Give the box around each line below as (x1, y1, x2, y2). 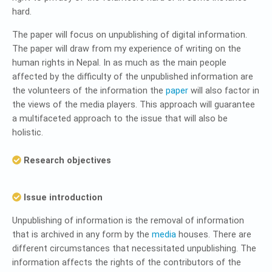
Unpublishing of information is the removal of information (12, 216, 244, 226)
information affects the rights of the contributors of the (12, 257, 241, 268)
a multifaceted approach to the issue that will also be (12, 114, 228, 124)
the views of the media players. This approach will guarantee (12, 100, 255, 110)
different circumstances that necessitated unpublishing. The (12, 243, 256, 254)
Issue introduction (21, 192, 103, 203)
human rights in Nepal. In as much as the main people (12, 58, 226, 68)
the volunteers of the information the (12, 86, 166, 96)
